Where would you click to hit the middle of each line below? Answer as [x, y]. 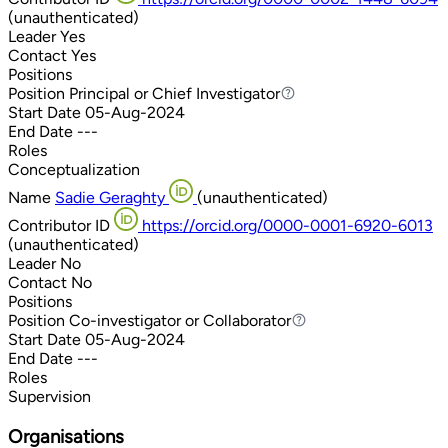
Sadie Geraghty [110, 197]
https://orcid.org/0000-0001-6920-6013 [287, 225]
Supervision [49, 396]
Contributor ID [59, 225]
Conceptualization [74, 169]
